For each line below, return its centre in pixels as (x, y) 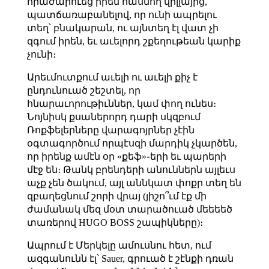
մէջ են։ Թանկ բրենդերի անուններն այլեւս (131, 169)
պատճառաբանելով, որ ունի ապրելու (122, 14)
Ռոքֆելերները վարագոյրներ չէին (110, 130)
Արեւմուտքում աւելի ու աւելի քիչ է (112, 77)
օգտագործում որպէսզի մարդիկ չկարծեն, (132, 143)
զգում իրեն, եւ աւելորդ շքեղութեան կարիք (134, 41)
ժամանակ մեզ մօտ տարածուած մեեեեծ (129, 209)
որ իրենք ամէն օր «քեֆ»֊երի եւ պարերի (126, 156)
